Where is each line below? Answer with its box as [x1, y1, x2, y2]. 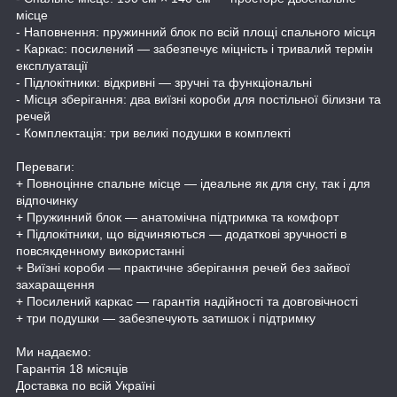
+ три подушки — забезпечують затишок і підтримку [16, 310, 315, 325]
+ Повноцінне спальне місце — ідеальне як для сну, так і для [16, 175, 370, 191]
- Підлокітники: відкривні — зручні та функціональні [16, 74, 312, 90]
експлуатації [16, 58, 88, 73]
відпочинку [16, 192, 78, 207]
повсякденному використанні [16, 243, 184, 258]
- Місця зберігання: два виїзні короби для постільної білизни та [16, 91, 381, 106]
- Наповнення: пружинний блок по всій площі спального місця [16, 24, 376, 39]
